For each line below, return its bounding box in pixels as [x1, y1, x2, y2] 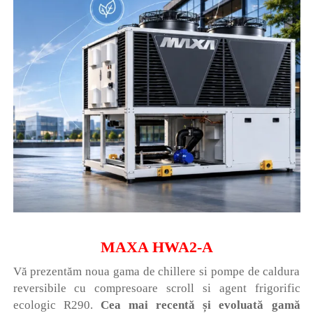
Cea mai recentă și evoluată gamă [100, 298, 300, 312]
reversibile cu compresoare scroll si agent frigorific [13, 281, 300, 295]
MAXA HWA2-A [100, 238, 213, 256]
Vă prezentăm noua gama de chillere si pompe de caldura [13, 264, 300, 278]
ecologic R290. [13, 298, 101, 312]
